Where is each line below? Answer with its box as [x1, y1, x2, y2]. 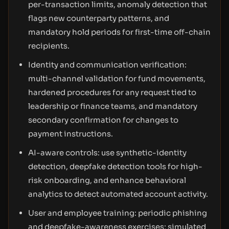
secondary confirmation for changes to [28, 115, 178, 125]
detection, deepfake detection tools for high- [28, 162, 202, 171]
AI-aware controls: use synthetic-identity [28, 148, 187, 157]
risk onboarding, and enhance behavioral [28, 175, 186, 185]
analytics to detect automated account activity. [28, 189, 208, 199]
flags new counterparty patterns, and [28, 13, 169, 23]
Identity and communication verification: [28, 60, 187, 70]
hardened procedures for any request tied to [28, 87, 196, 97]
